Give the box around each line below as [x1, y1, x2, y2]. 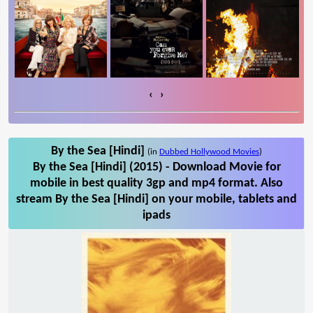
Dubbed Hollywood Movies [159, 147, 259, 156]
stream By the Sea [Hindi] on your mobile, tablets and [16, 192, 297, 206]
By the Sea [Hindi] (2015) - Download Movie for [32, 160, 281, 174]
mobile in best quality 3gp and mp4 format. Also [30, 176, 283, 190]
